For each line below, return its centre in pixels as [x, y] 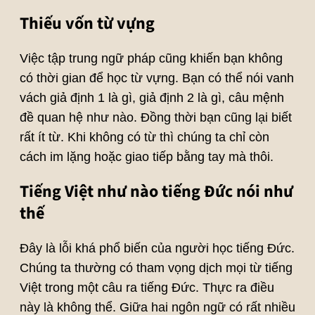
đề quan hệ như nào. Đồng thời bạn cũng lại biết [155, 118]
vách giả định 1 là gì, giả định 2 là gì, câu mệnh [152, 98]
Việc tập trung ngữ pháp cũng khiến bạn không [151, 59]
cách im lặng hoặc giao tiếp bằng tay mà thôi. [146, 157]
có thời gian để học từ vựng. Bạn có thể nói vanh [156, 78]
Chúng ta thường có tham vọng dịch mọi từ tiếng [156, 268]
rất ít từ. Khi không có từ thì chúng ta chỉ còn [144, 137]
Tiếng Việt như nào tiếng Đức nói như [156, 192]
